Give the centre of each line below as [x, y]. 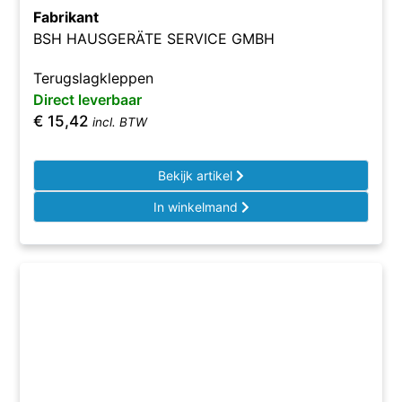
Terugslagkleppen [94, 78]
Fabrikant [66, 17]
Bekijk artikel [197, 175]
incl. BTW [120, 122]
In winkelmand [197, 207]
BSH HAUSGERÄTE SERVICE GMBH [154, 39]
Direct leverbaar [88, 100]
